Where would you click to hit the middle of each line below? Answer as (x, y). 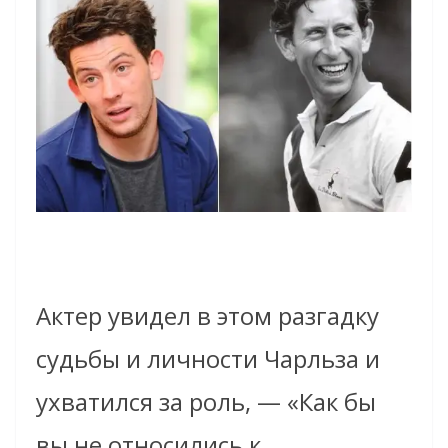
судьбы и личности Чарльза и (208, 359)
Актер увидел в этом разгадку (207, 316)
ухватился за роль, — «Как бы (206, 402)
